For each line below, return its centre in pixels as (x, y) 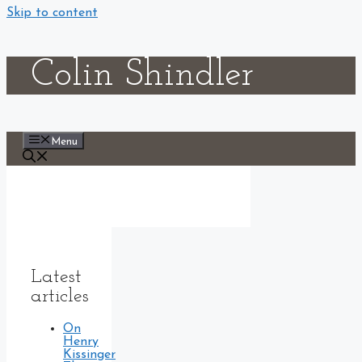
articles (60, 297)
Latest (56, 278)
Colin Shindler (142, 76)
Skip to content (52, 13)
